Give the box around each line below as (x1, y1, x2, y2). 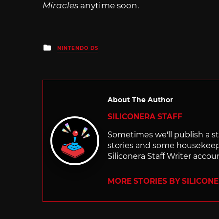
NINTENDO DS (57, 45, 98, 52)
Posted (51, 41, 82, 52)
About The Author (108, 95, 173, 105)
